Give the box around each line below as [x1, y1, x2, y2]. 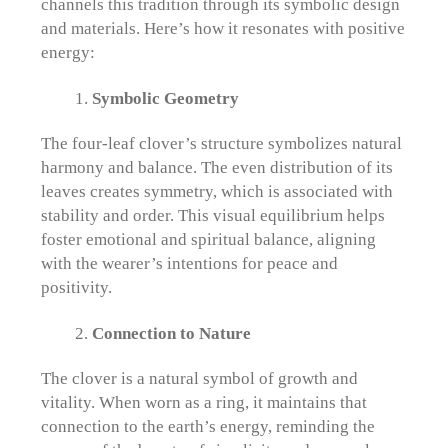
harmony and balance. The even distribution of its [41, 156, 394, 177]
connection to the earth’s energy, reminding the [41, 415, 376, 436]
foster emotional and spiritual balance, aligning [41, 228, 377, 249]
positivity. [41, 276, 113, 297]
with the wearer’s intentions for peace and [41, 252, 339, 273]
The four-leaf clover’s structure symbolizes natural [41, 132, 403, 153]
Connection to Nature [91, 323, 251, 344]
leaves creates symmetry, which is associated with [41, 180, 394, 201]
